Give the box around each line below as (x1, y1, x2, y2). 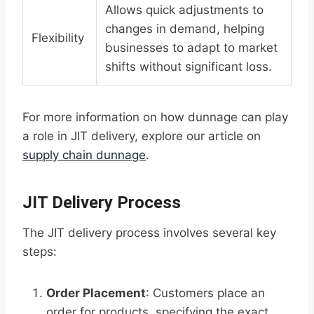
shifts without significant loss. (105, 60, 272, 74)
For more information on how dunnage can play (22, 110, 288, 125)
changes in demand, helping (105, 22, 264, 36)
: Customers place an (146, 286, 265, 301)
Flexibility (32, 31, 84, 46)
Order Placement (46, 286, 146, 301)
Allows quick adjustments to (105, 3, 264, 18)
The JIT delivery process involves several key (22, 226, 276, 240)
